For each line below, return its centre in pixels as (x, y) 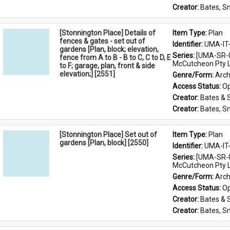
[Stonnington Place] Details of (108, 33)
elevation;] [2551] (87, 74)
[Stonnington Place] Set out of (108, 135)
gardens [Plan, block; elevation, (109, 49)
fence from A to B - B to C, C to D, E (115, 57)
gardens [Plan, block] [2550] (104, 143)
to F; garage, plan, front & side (107, 66)
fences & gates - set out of (102, 41)
